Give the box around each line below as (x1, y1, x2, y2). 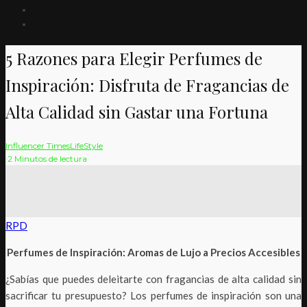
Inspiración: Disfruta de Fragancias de (5, 73, 289, 96)
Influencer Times (5, 140, 70, 151)
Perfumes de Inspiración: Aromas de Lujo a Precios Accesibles (7, 245, 300, 258)
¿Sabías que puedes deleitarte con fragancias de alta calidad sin (5, 272, 302, 285)
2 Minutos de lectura (8, 153, 87, 164)
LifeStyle (70, 140, 103, 151)
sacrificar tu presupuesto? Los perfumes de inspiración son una (5, 288, 302, 302)
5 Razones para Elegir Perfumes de (5, 47, 262, 69)
